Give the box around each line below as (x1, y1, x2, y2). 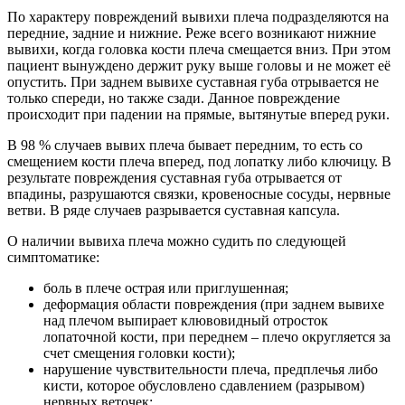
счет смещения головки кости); (43, 344, 235, 361)
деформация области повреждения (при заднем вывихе (43, 296, 384, 312)
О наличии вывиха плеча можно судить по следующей (7, 232, 346, 249)
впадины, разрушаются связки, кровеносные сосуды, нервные (7, 185, 391, 202)
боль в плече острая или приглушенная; (43, 279, 288, 296)
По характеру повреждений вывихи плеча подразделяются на (7, 8, 389, 24)
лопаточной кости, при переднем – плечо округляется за (43, 328, 391, 344)
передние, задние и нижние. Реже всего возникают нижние (7, 24, 376, 41)
